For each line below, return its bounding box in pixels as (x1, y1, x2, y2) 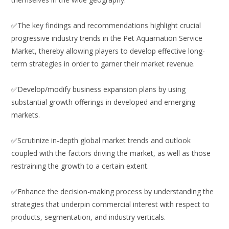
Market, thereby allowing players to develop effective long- (11, 46, 205, 56)
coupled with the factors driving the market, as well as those (11, 148, 211, 158)
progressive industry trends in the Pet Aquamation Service (11, 33, 203, 43)
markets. (11, 110, 40, 120)
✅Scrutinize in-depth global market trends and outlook (11, 135, 191, 146)
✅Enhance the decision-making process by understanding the (11, 187, 214, 197)
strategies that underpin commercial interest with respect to (11, 199, 210, 210)
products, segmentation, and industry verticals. (11, 212, 166, 222)
